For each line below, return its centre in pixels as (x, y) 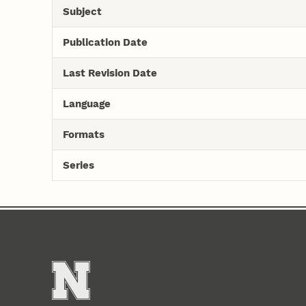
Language (86, 103)
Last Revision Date (110, 73)
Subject (82, 11)
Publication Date (105, 42)
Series (78, 165)
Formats (83, 134)
